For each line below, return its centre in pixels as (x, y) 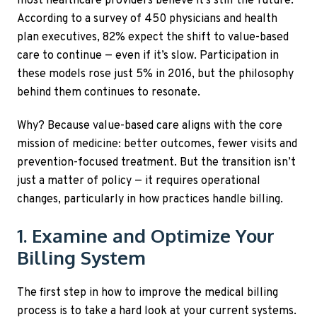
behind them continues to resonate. (109, 92)
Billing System (81, 258)
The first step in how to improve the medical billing (148, 293)
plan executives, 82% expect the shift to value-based (153, 37)
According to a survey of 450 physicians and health (147, 19)
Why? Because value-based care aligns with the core (150, 126)
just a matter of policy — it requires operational (139, 181)
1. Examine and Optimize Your (146, 236)
